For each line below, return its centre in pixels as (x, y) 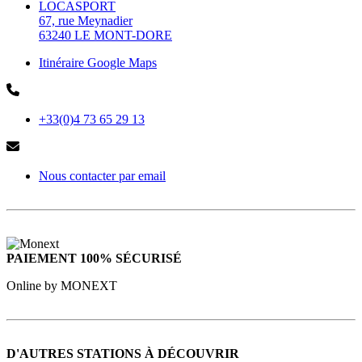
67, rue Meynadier (86, 21)
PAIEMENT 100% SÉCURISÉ (94, 259)
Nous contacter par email (102, 176)
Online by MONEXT (62, 286)
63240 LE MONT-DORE (105, 36)
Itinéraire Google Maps (98, 63)
